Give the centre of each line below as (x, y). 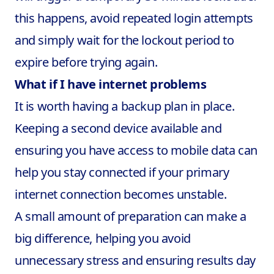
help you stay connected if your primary (122, 172)
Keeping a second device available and (118, 128)
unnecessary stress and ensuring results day (135, 260)
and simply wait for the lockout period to (124, 40)
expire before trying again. (86, 62)
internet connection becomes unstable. (121, 194)
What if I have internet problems (111, 84)
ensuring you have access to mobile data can (136, 150)
